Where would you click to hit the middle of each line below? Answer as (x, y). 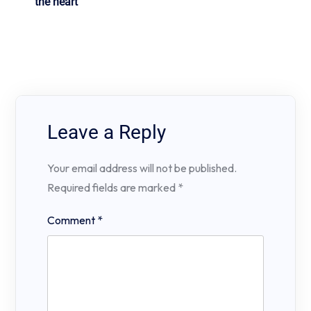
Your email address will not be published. (142, 168)
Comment (72, 220)
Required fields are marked (112, 188)
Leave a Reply (107, 133)
